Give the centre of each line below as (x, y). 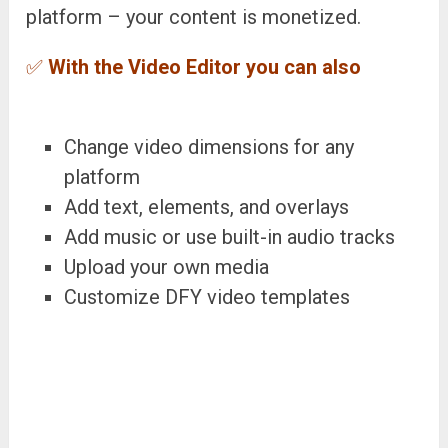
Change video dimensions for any (209, 146)
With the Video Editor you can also (205, 66)
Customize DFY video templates (207, 296)
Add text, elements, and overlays (207, 206)
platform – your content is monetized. (194, 16)
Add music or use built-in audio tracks (230, 236)
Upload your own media (167, 266)
